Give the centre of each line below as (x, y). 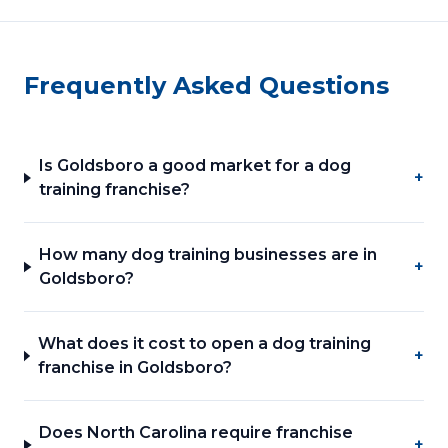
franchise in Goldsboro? (134, 367)
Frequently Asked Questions (206, 85)
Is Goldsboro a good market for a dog (194, 165)
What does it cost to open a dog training (204, 343)
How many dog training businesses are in (208, 254)
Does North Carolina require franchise (196, 432)
